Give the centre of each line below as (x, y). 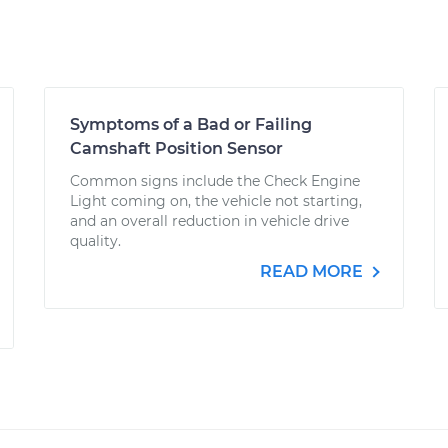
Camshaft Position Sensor (176, 148)
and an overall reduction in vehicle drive (209, 221)
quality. (95, 241)
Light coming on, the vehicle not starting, (216, 201)
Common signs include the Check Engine (215, 181)
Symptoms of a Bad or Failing (191, 124)
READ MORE (313, 271)
